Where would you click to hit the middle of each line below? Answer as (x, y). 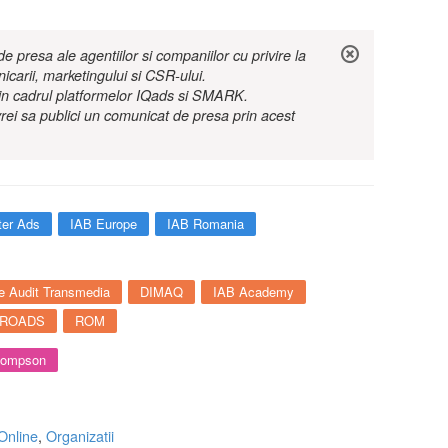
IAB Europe (103, 223)
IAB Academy (253, 291)
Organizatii (80, 435)
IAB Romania (205, 223)
